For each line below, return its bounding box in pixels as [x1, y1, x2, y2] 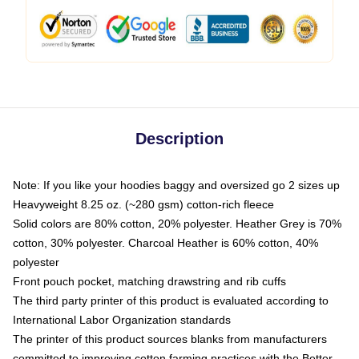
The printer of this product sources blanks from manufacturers [13, 333, 327, 345]
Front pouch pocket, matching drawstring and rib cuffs [13, 275, 286, 288]
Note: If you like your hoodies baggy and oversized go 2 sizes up [13, 179, 340, 192]
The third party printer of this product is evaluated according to [13, 294, 329, 307]
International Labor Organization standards [13, 313, 231, 326]
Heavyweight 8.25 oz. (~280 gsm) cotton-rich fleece [13, 198, 274, 211]
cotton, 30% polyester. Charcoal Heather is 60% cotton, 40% [13, 236, 318, 249]
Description [135, 130, 224, 147]
